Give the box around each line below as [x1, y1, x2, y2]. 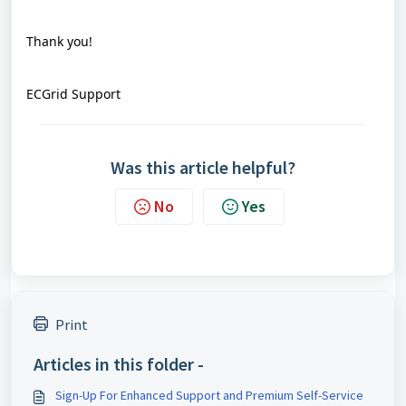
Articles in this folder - [34, 352, 204, 375]
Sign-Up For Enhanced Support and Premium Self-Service [55, 386, 363, 403]
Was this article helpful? [111, 155, 295, 179]
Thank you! [26, 32, 92, 50]
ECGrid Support [26, 84, 121, 102]
